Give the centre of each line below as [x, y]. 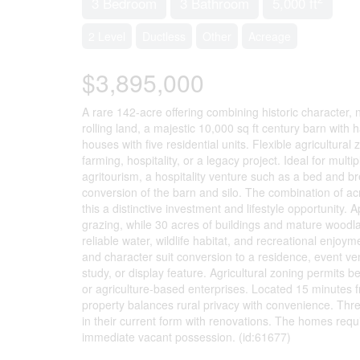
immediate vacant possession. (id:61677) [186, 336]
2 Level [107, 36]
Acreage [270, 36]
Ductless [164, 36]
